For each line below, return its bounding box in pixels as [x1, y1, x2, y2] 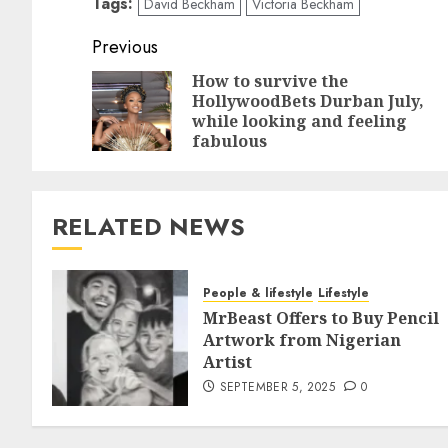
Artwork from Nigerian [203, 328, 401, 351]
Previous [92, 34, 158, 61]
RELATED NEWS [52, 209, 245, 245]
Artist [203, 350, 252, 373]
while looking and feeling [192, 110, 407, 133]
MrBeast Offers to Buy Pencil [203, 306, 439, 329]
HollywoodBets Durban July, [192, 90, 424, 113]
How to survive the [192, 70, 348, 93]
